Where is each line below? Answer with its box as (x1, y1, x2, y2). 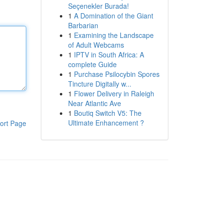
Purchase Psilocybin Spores (73, 69, 160, 79)
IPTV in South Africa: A (73, 50, 144, 59)
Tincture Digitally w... (68, 79, 131, 89)
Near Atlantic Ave (68, 98, 121, 108)
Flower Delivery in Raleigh (73, 89, 154, 98)
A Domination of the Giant (73, 11, 153, 20)
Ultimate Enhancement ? (68, 118, 144, 127)
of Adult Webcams (68, 40, 124, 50)
